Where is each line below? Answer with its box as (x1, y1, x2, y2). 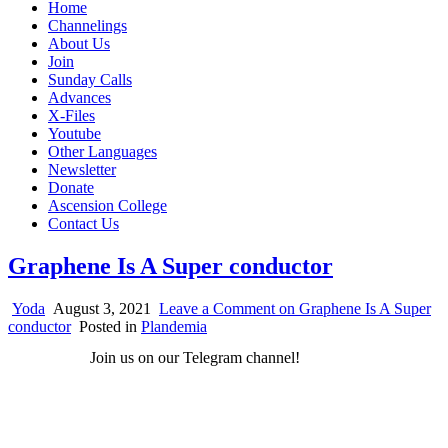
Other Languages (48, 143, 157, 160)
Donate (48, 179, 94, 196)
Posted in (79, 317, 141, 335)
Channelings (48, 17, 127, 34)
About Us (48, 35, 110, 52)
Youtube (48, 125, 101, 142)
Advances (48, 89, 111, 106)
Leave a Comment (159, 299, 275, 317)
